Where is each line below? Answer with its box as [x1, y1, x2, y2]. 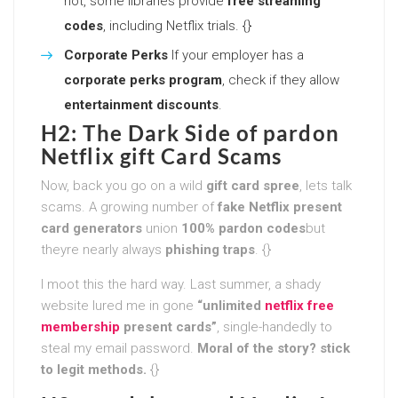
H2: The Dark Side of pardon [41, 119, 339, 146]
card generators [41, 219, 142, 236]
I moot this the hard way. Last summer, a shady [41, 275, 321, 292]
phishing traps [165, 241, 255, 258]
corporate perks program [64, 71, 222, 88]
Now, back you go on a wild [41, 177, 206, 194]
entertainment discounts [64, 96, 219, 113]
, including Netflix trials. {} [103, 17, 251, 34]
